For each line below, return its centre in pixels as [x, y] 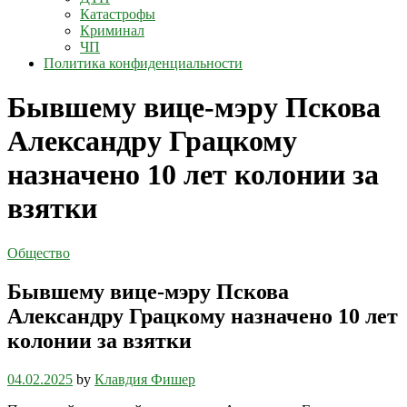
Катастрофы [118, 14]
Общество [39, 253]
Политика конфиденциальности [143, 63]
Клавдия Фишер [145, 379]
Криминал [112, 30]
